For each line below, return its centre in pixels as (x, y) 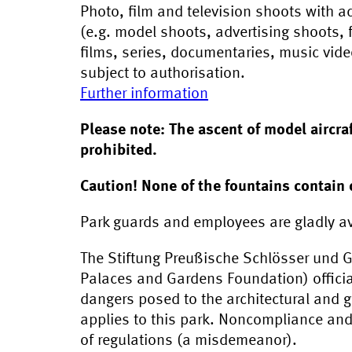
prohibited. (119, 151)
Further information (144, 94)
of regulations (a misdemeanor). (189, 341)
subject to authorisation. (163, 74)
